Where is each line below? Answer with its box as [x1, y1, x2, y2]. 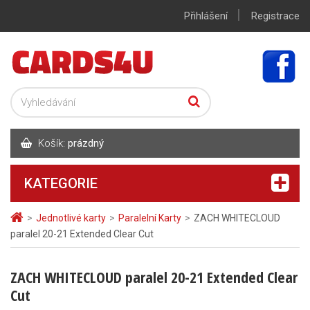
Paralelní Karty [118, 212, 181, 224]
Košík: [38, 137, 65, 149]
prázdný [68, 137, 104, 149]
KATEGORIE [24, 175, 98, 192]
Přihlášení [184, 10, 228, 22]
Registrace [251, 10, 300, 22]
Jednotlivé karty [36, 212, 106, 224]
